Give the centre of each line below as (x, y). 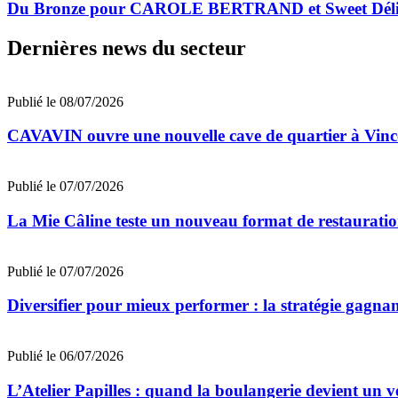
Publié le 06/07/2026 (65, 355)
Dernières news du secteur (127, 48)
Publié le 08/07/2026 (65, 101)
